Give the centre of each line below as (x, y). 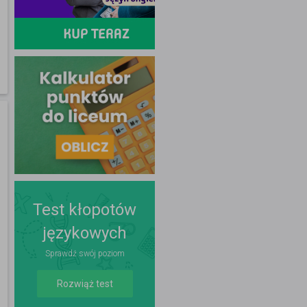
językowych (85, 233)
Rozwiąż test (85, 284)
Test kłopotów (85, 210)
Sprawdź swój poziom (85, 254)
